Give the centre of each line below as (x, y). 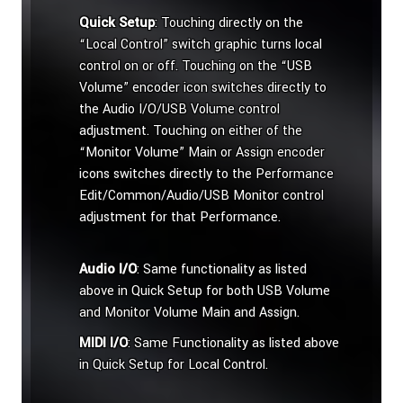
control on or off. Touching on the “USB (196, 67)
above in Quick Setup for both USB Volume (205, 291)
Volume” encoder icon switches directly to (203, 88)
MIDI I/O (103, 344)
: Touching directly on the (229, 23)
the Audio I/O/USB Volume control (179, 110)
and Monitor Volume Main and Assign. (189, 313)
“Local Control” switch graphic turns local (201, 45)
